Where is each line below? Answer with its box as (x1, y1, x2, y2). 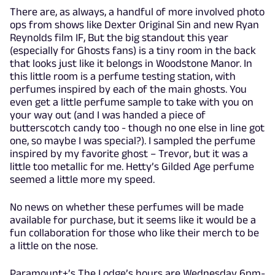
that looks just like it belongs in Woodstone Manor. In (10, 57, 252, 70)
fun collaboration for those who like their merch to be (10, 227, 259, 239)
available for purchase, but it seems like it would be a (10, 214, 256, 227)
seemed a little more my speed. (10, 173, 155, 186)
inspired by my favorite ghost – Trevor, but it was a (10, 147, 248, 160)
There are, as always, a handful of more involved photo (10, 6, 265, 18)
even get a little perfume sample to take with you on (10, 96, 254, 109)
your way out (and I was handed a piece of (10, 109, 206, 122)
